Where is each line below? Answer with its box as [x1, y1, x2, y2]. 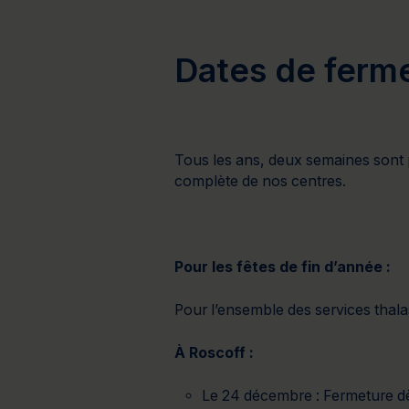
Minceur [217, 18, 270, 35]
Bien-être [61, 18, 122, 35]
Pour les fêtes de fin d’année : [174, 258, 392, 276]
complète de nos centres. [174, 173, 347, 190]
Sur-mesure [299, 18, 373, 35]
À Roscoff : [174, 344, 255, 362]
